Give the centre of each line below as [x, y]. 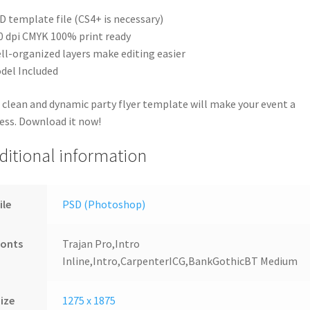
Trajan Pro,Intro [101, 244]
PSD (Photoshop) [104, 204]
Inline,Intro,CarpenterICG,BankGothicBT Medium [180, 261]
